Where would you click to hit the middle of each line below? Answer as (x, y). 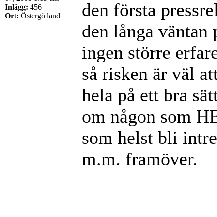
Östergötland (39, 15)
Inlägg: (16, 7)
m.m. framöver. (140, 159)
